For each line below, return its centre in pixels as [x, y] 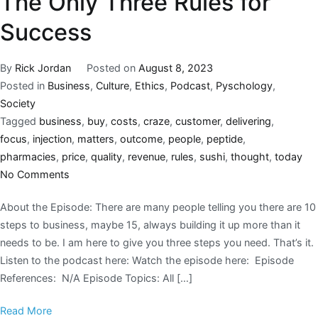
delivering [248, 121]
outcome [141, 138]
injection [52, 138]
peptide [225, 138]
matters [96, 138]
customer [198, 121]
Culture [113, 85]
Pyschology [244, 85]
